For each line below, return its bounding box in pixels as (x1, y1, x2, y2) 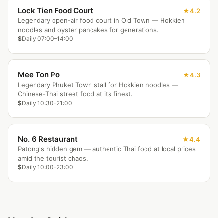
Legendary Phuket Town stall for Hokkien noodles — (18, 81, 178, 89)
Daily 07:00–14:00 (22, 35, 73, 42)
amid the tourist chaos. (18, 154, 88, 162)
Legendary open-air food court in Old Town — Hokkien (18, 17, 185, 24)
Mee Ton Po (18, 70, 60, 79)
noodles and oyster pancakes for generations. (18, 26, 159, 34)
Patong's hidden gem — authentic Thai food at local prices (18, 145, 196, 153)
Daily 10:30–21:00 (22, 99, 72, 107)
